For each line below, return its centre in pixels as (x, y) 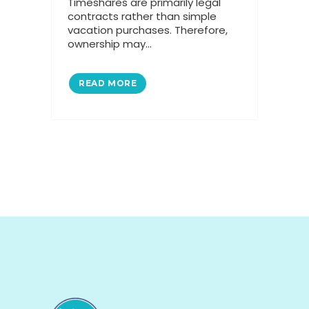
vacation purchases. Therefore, (148, 30)
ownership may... (110, 44)
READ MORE (108, 83)
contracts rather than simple (142, 16)
